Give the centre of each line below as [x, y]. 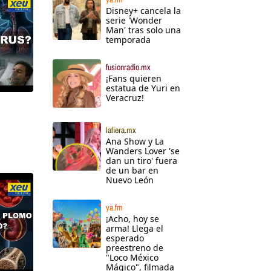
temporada [128, 40]
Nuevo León [130, 180]
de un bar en [132, 171]
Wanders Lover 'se [143, 151]
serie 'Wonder [134, 21]
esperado [125, 238]
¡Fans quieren [134, 79]
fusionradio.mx [128, 67]
